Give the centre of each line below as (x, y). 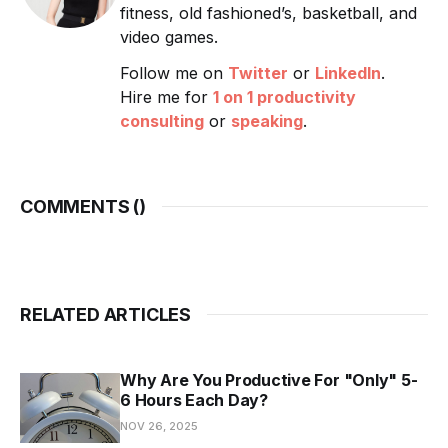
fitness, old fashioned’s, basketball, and (268, 12)
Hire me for (166, 96)
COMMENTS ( (80, 206)
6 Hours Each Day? (194, 399)
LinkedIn (348, 72)
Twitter (258, 72)
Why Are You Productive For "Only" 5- (269, 379)
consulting (162, 120)
